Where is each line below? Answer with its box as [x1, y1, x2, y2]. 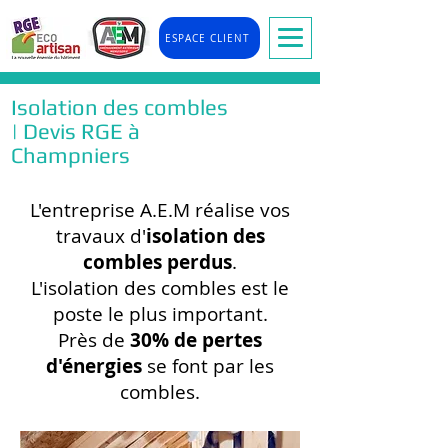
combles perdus [83, 249, 232, 275]
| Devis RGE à [11, 118, 140, 144]
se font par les [142, 353, 274, 379]
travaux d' [55, 223, 146, 249]
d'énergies [46, 353, 142, 379]
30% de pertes [130, 327, 262, 353]
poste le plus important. [52, 301, 268, 327]
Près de [58, 327, 130, 353]
